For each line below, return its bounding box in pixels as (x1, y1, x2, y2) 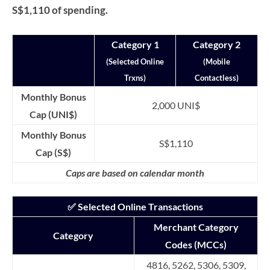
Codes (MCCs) (165, 239, 227, 251)
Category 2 (193, 39, 240, 51)
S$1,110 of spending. (12, 4, 108, 17)
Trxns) (124, 73, 146, 83)
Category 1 (111, 39, 159, 51)
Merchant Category (153, 221, 239, 233)
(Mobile (203, 57, 230, 67)
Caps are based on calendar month (66, 167, 204, 179)
